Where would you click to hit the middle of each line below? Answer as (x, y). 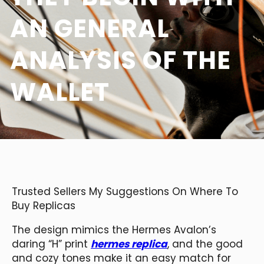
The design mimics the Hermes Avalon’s (114, 230)
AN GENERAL (90, 28)
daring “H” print (51, 244)
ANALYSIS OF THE (121, 60)
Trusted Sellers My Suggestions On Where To (125, 191)
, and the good (205, 244)
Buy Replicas (44, 205)
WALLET (60, 92)
